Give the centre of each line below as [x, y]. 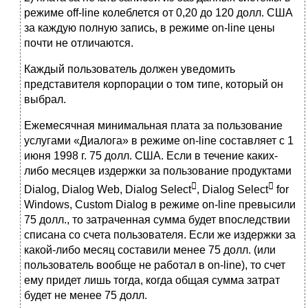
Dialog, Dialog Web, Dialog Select [108, 190]
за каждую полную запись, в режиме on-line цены [150, 28]
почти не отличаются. [79, 43]
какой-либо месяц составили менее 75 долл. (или [150, 250]
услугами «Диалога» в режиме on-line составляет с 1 [159, 141]
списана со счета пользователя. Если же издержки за [160, 235]
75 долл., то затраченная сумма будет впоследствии [157, 220]
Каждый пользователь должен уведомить [130, 69]
